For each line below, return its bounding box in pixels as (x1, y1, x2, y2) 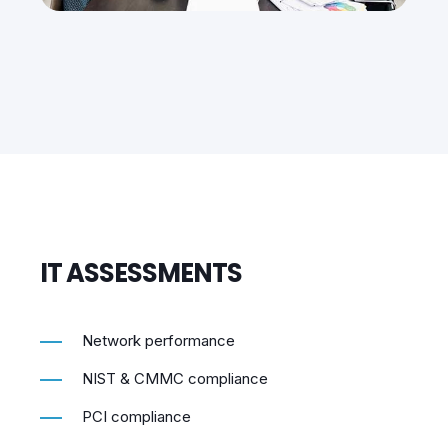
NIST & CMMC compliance (82, 383, 268, 402)
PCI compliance (82, 421, 191, 440)
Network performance (82, 345, 235, 364)
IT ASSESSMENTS (40, 269, 242, 305)
